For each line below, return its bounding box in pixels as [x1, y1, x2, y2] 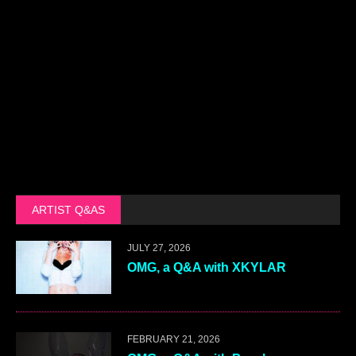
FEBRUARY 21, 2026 [127, 334, 220, 345]
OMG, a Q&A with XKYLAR [127, 261, 286, 274]
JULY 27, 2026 [127, 242, 191, 253]
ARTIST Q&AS [32, 203, 105, 216]
